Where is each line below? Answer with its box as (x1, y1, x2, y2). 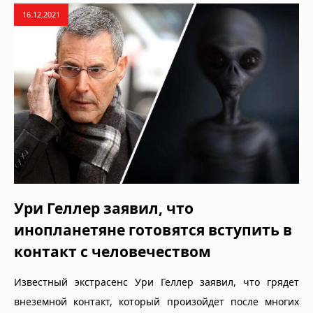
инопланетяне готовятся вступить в (14, 220, 292, 240)
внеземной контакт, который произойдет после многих (14, 295, 299, 309)
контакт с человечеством (14, 242, 211, 262)
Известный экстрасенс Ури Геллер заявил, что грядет (14, 275, 299, 289)
